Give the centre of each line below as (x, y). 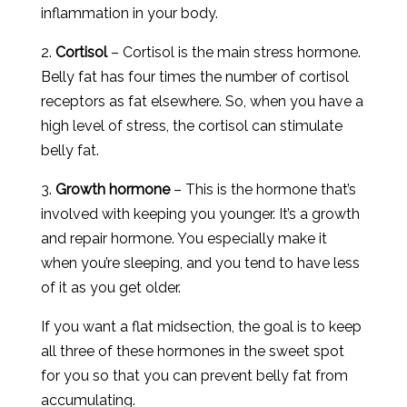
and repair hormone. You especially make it (184, 238)
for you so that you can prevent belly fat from (194, 376)
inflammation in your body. (129, 13)
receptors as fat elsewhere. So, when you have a (202, 101)
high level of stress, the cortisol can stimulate (191, 126)
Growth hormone (110, 189)
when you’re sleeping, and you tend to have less (200, 263)
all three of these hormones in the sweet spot (192, 351)
